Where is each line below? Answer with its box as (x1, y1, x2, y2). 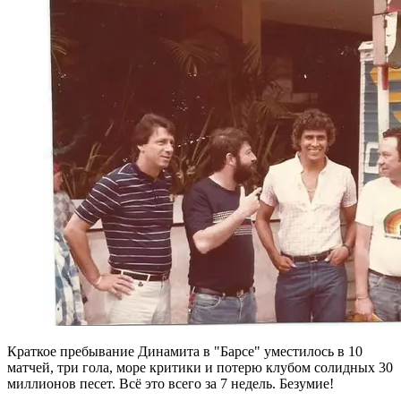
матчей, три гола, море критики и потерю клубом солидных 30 (7, 360, 393, 376)
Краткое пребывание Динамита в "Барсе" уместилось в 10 (7, 344, 363, 360)
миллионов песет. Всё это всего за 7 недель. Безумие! (7, 376, 334, 392)
